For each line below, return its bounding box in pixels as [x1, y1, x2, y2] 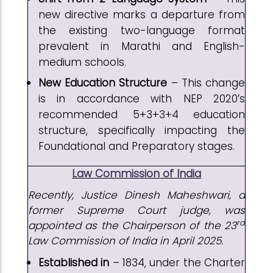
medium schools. [38, 54, 126, 69]
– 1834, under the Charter [109, 255, 246, 270]
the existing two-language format [38, 23, 245, 38]
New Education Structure [38, 76, 168, 90]
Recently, [28, 188, 81, 202]
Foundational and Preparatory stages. [38, 139, 235, 154]
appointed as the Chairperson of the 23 [28, 218, 236, 233]
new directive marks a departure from [38, 7, 245, 22]
